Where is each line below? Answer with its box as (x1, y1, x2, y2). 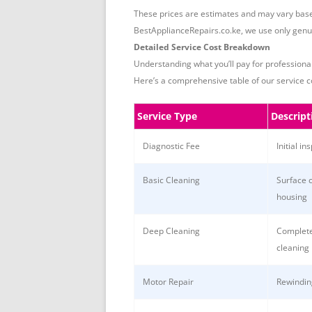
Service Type (137, 109, 197, 123)
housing (276, 191, 307, 203)
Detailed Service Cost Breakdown (134, 41, 270, 54)
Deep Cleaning (143, 225, 200, 237)
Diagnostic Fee (143, 140, 200, 153)
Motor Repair (143, 276, 194, 288)
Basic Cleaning (143, 174, 200, 187)
